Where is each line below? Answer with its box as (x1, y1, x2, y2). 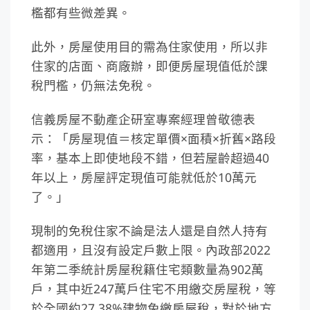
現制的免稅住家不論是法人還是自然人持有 (31, 221, 268, 239)
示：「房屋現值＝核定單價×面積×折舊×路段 (31, 130, 276, 147)
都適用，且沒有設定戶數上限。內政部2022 (31, 241, 271, 258)
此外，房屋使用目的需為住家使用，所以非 (31, 38, 268, 55)
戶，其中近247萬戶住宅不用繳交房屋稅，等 (31, 280, 276, 297)
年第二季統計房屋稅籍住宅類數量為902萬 (31, 260, 264, 277)
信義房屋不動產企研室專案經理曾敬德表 (31, 111, 255, 128)
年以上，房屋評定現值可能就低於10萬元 (31, 169, 257, 186)
